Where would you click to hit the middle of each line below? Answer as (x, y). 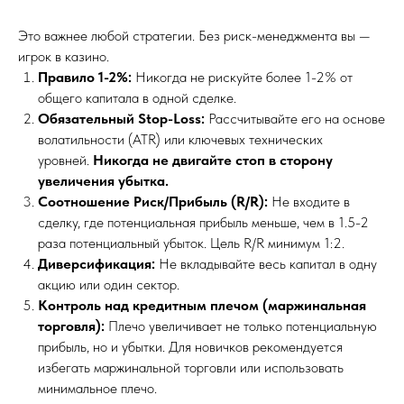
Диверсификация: (96, 263)
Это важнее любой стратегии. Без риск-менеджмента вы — (194, 35)
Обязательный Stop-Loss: (121, 118)
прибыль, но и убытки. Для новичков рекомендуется (190, 346)
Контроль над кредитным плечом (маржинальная (202, 305)
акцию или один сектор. (109, 284)
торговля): (71, 326)
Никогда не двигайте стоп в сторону (213, 160)
